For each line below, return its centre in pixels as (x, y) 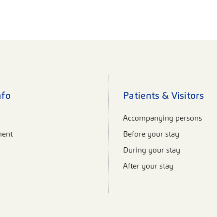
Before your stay (151, 134)
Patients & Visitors (164, 96)
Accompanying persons (163, 118)
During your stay (152, 150)
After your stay (148, 166)
